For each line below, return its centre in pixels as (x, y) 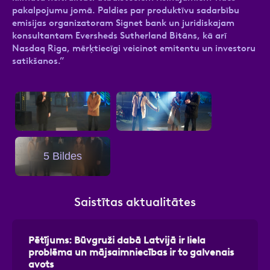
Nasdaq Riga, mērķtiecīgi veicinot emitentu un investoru (134, 48)
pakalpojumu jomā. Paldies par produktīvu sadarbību (126, 10)
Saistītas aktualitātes (135, 202)
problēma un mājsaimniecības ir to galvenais (131, 252)
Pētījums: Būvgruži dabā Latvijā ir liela (117, 240)
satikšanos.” (38, 61)
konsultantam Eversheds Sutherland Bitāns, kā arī (119, 35)
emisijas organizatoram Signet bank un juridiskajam (123, 23)
